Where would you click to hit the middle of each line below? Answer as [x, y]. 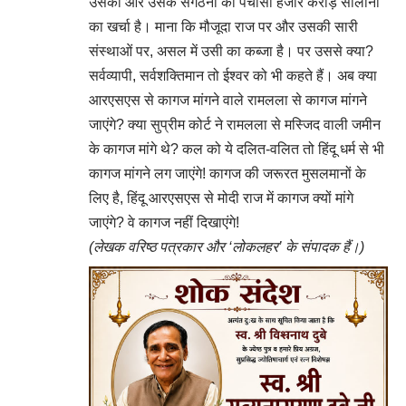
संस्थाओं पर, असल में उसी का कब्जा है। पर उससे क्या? [231, 51]
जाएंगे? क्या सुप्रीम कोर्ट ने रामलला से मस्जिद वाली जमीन [235, 125]
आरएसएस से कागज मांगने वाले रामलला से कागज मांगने [228, 100]
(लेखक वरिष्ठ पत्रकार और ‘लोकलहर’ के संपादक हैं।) [227, 247]
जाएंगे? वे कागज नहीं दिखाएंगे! [164, 222]
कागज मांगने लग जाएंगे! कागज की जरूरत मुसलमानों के [227, 174]
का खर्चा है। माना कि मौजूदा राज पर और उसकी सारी [223, 27]
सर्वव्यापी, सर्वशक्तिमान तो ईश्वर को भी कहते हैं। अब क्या [233, 76]
